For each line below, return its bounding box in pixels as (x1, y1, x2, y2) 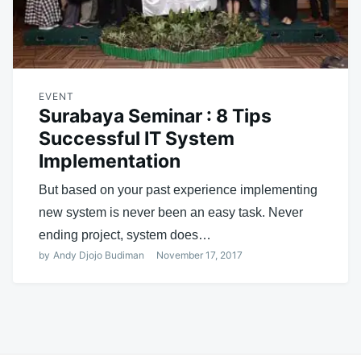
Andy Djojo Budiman (53, 248, 144, 261)
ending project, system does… (39, 227, 211, 242)
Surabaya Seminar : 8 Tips (39, 104, 272, 127)
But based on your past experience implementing (39, 182, 317, 197)
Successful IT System (39, 127, 234, 150)
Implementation (39, 149, 180, 172)
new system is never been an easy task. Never (39, 205, 303, 219)
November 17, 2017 (156, 248, 243, 261)
